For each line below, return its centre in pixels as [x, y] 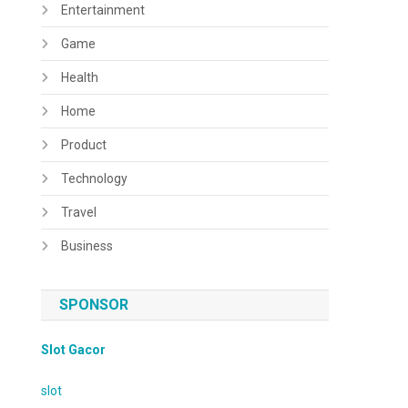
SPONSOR [94, 305]
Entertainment [103, 10]
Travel [79, 212]
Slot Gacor [74, 350]
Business [87, 246]
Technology [95, 178]
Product [84, 145]
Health [80, 77]
